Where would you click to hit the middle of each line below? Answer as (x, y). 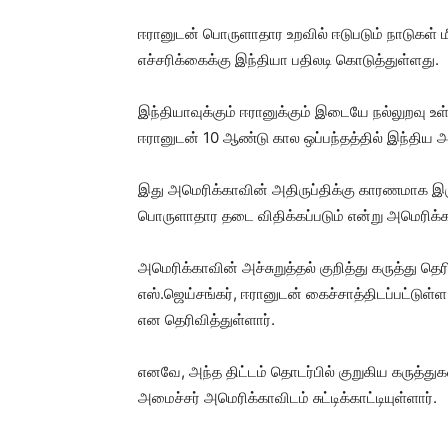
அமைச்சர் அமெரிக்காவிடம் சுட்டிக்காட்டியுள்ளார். (287, 397)
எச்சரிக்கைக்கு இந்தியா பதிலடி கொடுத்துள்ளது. (288, 59)
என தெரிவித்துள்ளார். (206, 319)
